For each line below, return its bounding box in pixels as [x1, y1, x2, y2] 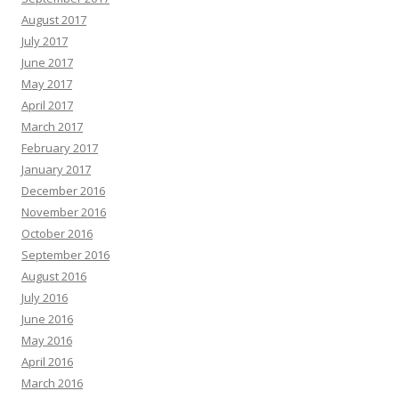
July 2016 [21, 289, 68, 305]
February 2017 [21, 139, 98, 156]
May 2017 [21, 75, 72, 92]
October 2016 [21, 224, 93, 241]
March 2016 [21, 374, 83, 391]
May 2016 [21, 331, 72, 348]
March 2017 [21, 118, 83, 134]
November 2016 [21, 203, 106, 220]
